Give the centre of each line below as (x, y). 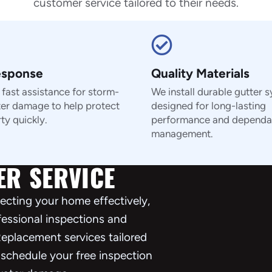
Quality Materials (200, 73)
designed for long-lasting (209, 106)
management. (182, 134)
